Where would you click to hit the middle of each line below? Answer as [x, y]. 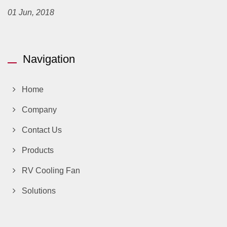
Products [38, 150]
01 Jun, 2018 [31, 12]
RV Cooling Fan [51, 171]
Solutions [39, 191]
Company [39, 110]
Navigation [49, 59]
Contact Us [42, 130]
